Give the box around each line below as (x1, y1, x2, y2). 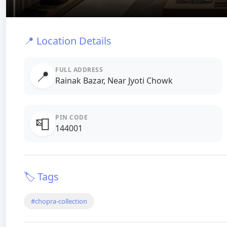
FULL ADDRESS (55, 65, 103, 74)
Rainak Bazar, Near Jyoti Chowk (55, 75, 173, 86)
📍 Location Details (24, 34, 111, 48)
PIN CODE (55, 113, 88, 122)
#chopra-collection (31, 197, 87, 206)
